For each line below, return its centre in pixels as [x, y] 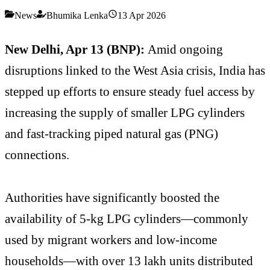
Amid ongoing [185, 49]
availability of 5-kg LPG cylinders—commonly [127, 219]
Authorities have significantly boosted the [112, 198]
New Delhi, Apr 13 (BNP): [75, 49]
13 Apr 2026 [142, 15]
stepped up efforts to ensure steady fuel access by [130, 91]
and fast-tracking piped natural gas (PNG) [111, 133]
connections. [37, 154]
